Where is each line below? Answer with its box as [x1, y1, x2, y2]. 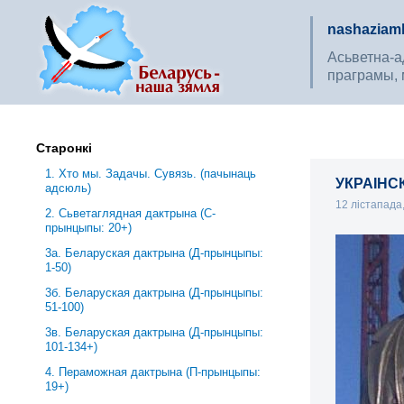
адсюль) [45, 181, 92, 195]
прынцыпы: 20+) [45, 221, 133, 234]
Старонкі [36, 141, 93, 155]
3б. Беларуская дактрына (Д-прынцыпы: [45, 286, 264, 299]
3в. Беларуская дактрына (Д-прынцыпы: [45, 326, 264, 339]
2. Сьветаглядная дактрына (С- [45, 207, 216, 220]
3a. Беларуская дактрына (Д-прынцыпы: [45, 246, 264, 260]
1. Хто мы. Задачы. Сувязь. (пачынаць [45, 167, 257, 180]
